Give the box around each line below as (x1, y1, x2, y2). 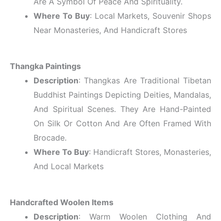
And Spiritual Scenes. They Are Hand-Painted (34, 104, 211, 114)
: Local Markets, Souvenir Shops (89, 10, 212, 21)
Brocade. (34, 132, 67, 143)
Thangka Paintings (10, 61, 81, 71)
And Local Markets (34, 161, 104, 171)
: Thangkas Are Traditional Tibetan (78, 75, 211, 85)
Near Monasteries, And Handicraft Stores (34, 25, 187, 35)
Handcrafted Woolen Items (10, 197, 113, 207)
